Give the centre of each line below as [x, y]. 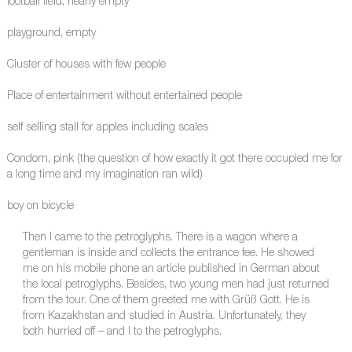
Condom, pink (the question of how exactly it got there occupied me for [174, 160]
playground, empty [51, 34]
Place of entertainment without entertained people [124, 97]
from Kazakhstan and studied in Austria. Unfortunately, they [164, 317]
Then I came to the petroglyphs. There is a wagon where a [160, 238]
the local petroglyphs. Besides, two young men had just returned [176, 286]
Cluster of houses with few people [86, 66]
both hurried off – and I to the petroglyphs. [122, 333]
